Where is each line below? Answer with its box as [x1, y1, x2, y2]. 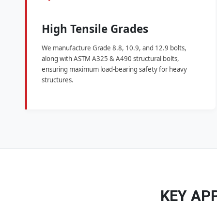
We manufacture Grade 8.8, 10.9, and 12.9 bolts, [42, 44, 186, 53]
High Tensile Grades [42, 21, 148, 37]
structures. [42, 76, 74, 85]
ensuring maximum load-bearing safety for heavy [42, 65, 187, 74]
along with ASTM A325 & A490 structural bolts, [42, 54, 179, 63]
